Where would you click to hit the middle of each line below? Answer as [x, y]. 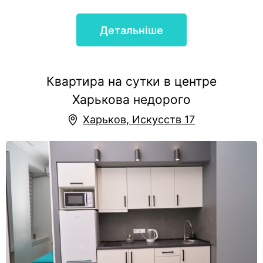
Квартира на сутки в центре [131, 82]
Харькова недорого [131, 100]
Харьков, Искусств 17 [139, 120]
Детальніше [131, 30]
